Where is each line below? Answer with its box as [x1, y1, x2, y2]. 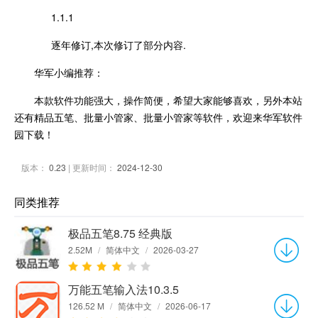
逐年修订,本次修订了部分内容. [34, 37, 186, 52]
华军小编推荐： [34, 65, 104, 79]
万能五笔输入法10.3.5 [68, 280, 179, 297]
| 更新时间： [66, 160, 117, 173]
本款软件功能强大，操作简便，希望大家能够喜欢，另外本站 [34, 92, 302, 107]
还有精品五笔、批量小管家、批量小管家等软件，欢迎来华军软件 [14, 109, 302, 124]
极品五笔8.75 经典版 [68, 224, 172, 241]
